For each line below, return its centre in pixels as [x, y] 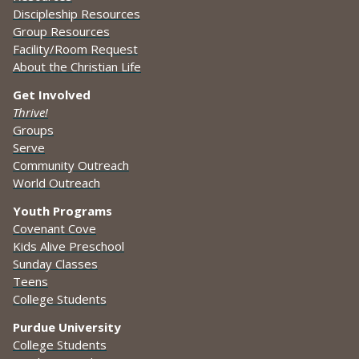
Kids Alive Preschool [69, 246]
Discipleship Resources [77, 14]
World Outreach [56, 183]
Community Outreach [71, 165]
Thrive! [30, 113]
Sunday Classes [55, 264]
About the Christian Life [77, 67]
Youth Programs [63, 211]
